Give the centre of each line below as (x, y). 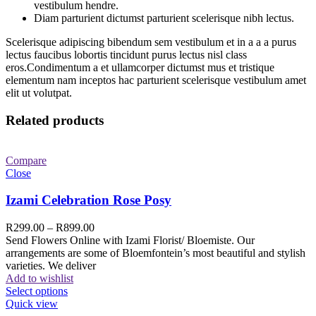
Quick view (32, 304)
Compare (26, 160)
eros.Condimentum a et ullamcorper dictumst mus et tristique (140, 68)
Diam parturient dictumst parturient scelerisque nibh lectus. (164, 18)
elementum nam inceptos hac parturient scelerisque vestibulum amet (156, 80)
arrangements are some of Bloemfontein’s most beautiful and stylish (156, 253)
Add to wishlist (39, 279)
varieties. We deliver (51, 266)
